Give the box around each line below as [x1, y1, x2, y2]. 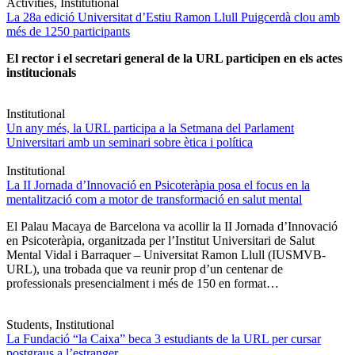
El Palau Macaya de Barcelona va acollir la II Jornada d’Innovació [6, 219, 338, 234]
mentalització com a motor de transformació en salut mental [6, 193, 302, 207]
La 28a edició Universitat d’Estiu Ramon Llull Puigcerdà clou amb [6, 10, 340, 25]
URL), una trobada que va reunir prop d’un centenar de [6, 262, 283, 277]
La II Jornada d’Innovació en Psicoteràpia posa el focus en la [6, 178, 310, 193]
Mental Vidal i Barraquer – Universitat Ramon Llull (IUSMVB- [6, 248, 326, 262]
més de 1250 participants [6, 25, 130, 39]
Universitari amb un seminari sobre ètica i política [6, 136, 253, 150]
